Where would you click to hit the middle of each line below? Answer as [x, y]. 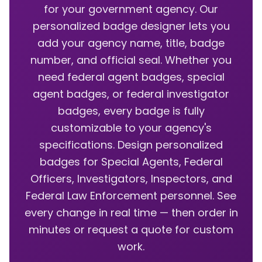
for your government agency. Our [131, 9]
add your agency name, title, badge [131, 43]
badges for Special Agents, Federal [131, 162]
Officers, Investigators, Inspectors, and [131, 179]
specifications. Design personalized [131, 145]
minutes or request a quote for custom [131, 230]
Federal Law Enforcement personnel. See [131, 196]
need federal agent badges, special [131, 77]
